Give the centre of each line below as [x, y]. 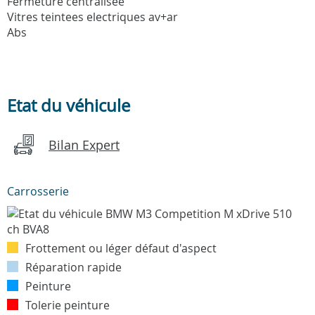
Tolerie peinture [67, 305]
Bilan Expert [84, 144]
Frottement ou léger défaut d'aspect [121, 248]
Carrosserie [38, 191]
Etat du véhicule [69, 105]
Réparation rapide [73, 267]
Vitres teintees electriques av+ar [92, 17]
